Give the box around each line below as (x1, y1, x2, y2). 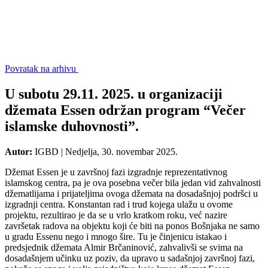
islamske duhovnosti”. (5, 118, 139, 135)
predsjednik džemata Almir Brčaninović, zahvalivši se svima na (5, 242, 243, 253)
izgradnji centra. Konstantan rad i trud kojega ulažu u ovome (5, 199, 233, 210)
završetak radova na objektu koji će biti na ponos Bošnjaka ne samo (5, 221, 260, 232)
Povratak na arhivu (5, 63, 78, 74)
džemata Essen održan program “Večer (5, 102, 246, 118)
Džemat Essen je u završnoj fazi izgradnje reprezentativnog (5, 167, 227, 178)
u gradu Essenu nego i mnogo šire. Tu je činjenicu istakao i (5, 232, 227, 242)
